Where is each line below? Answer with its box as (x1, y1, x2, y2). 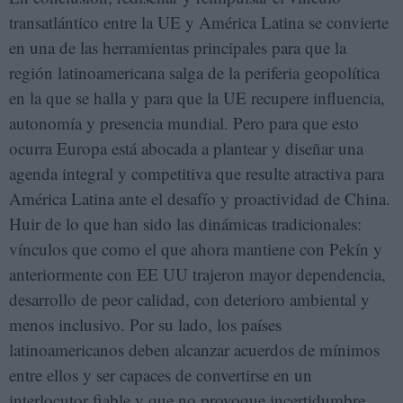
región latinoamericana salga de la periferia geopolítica (9, 60, 380, 84)
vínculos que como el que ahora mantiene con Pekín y (9, 237, 382, 260)
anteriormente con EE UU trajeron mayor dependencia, (9, 262, 386, 285)
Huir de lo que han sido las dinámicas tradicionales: (9, 211, 362, 235)
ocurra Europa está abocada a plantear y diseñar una (9, 136, 363, 159)
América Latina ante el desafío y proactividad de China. (9, 186, 390, 210)
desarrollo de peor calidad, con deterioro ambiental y (9, 287, 370, 310)
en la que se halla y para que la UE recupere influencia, (9, 85, 385, 109)
